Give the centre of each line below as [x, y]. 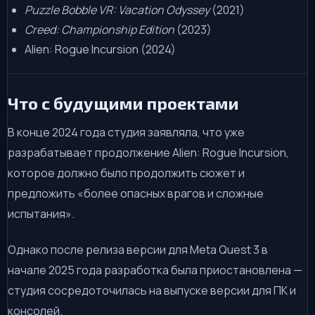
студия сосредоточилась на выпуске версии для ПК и [152, 290]
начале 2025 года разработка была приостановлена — [155, 270]
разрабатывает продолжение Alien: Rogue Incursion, [148, 152]
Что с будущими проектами [123, 103]
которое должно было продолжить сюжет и [126, 173]
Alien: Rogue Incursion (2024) [100, 49]
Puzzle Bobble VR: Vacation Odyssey [117, 9]
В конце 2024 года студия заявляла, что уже [126, 132]
